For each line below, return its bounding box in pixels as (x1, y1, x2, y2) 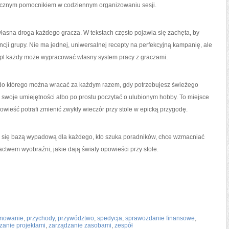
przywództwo (58, 215, 94, 222)
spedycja (97, 215, 122, 222)
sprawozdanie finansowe (125, 215, 195, 222)
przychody (27, 215, 55, 222)
